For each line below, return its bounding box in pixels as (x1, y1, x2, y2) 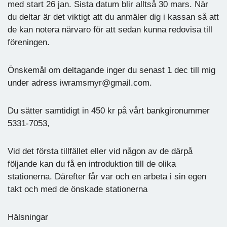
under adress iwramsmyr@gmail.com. (8, 78, 152, 88)
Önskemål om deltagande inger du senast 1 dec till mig (8, 65, 215, 75)
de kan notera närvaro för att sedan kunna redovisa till (8, 24, 212, 34)
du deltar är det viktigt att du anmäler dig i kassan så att (8, 12, 219, 22)
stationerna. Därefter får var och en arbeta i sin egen (8, 171, 206, 181)
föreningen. (8, 37, 50, 47)
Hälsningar (8, 212, 48, 222)
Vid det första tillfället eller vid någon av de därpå (8, 146, 193, 156)
